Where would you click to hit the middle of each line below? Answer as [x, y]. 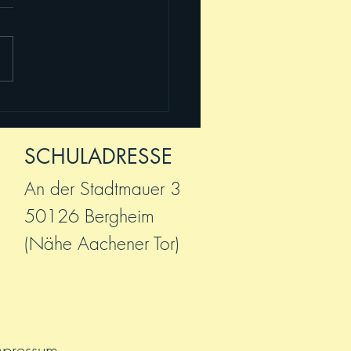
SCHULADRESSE [98, 156]
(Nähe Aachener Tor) [102, 243]
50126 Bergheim [89, 215]
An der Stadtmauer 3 [103, 188]
